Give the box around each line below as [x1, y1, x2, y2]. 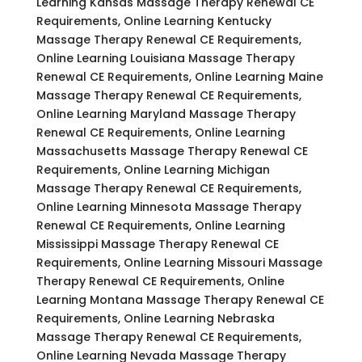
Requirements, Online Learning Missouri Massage [36, 254, 322, 271]
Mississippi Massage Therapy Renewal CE [36, 235, 279, 252]
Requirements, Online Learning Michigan [36, 161, 270, 178]
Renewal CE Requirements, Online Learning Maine [36, 68, 323, 85]
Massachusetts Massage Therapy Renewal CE [36, 142, 308, 159]
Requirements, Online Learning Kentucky [36, 12, 271, 29]
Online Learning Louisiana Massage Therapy [36, 49, 295, 66]
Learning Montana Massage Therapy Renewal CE [36, 291, 324, 308]
